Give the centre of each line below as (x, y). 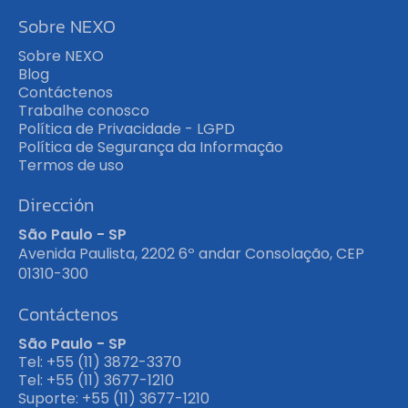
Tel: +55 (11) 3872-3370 (100, 362)
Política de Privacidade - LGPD (127, 128)
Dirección (56, 204)
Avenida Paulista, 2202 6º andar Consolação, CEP (191, 253)
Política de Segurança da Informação (151, 147)
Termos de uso (71, 165)
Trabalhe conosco (84, 110)
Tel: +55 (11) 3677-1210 (96, 380)
